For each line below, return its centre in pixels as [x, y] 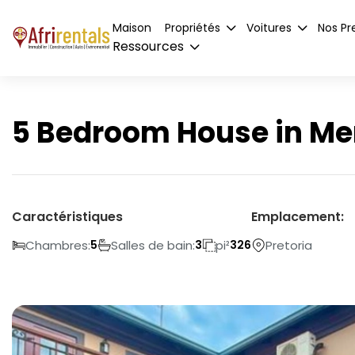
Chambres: [58, 245]
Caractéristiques [67, 216]
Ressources [149, 46]
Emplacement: [298, 216]
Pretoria [289, 245]
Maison [132, 27]
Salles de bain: [153, 245]
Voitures [269, 27]
